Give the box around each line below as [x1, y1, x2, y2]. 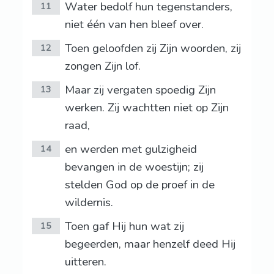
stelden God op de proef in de [64, 177, 215, 193]
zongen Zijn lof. [64, 58, 141, 75]
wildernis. [64, 194, 113, 211]
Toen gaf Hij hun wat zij [64, 218, 184, 235]
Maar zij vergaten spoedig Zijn [64, 82, 216, 98]
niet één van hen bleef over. [64, 17, 204, 33]
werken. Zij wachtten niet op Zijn [64, 100, 229, 116]
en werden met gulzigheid [64, 141, 197, 158]
